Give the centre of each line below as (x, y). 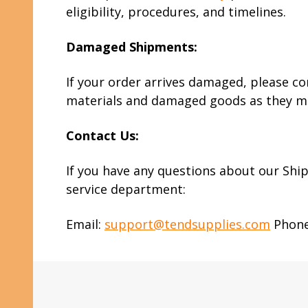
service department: (126, 189)
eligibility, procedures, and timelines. (176, 12)
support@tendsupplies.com (187, 224)
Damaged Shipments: (132, 47)
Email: (85, 224)
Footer (57, 295)
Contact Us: (102, 135)
